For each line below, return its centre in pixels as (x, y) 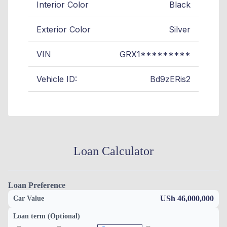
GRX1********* (155, 54)
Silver (180, 29)
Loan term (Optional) (47, 216)
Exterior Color (64, 29)
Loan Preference (37, 185)
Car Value (29, 198)
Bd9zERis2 (170, 79)
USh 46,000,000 (187, 198)
